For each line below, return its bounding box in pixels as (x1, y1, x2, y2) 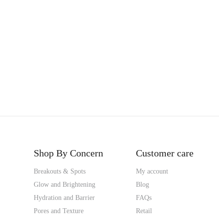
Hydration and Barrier (34, 194, 95, 202)
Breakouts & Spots (34, 168, 86, 175)
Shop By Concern (34, 148, 103, 159)
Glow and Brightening (34, 181, 95, 189)
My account (135, 168, 168, 175)
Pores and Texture (34, 207, 84, 215)
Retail (135, 207, 152, 215)
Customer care (135, 148, 194, 159)
